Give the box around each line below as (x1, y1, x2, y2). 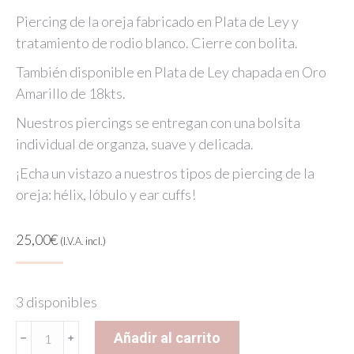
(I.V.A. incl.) (60, 235, 106, 247)
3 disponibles (16, 293, 97, 311)
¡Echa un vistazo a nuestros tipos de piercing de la (16, 164, 314, 182)
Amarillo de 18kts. (16, 85, 126, 102)
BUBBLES (15, 322, 77, 339)
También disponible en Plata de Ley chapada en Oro (16, 63, 326, 81)
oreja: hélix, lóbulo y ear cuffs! (16, 186, 196, 203)
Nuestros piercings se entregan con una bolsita (16, 114, 300, 131)
